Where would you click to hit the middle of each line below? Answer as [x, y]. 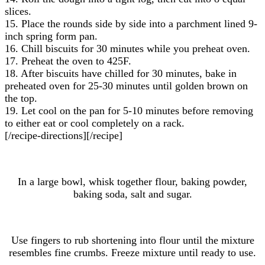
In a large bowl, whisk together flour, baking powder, [132, 181]
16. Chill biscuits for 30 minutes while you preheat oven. [127, 48]
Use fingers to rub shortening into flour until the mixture [132, 240]
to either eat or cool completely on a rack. [95, 123]
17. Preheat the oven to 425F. [68, 61]
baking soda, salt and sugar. [132, 194]
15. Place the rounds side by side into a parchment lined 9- [131, 23]
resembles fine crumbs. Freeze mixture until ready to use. [132, 252]
